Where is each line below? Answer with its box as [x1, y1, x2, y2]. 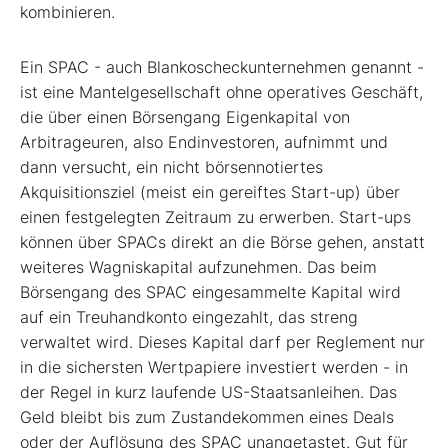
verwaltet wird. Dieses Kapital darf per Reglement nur [20, 332, 425, 353]
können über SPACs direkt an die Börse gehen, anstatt [20, 232, 425, 253]
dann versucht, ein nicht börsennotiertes [20, 157, 323, 178]
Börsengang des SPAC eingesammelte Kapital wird [20, 282, 401, 303]
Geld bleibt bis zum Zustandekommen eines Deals [20, 407, 394, 428]
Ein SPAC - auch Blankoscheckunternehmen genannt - [20, 57, 424, 78]
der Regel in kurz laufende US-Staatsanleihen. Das [20, 382, 397, 403]
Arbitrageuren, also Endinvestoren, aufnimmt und [20, 132, 388, 153]
